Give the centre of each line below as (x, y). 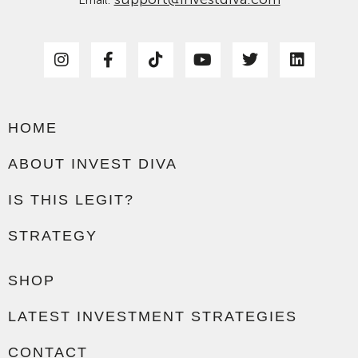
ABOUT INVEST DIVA (93, 163)
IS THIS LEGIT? (71, 199)
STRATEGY (53, 235)
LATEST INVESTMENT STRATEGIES (153, 316)
